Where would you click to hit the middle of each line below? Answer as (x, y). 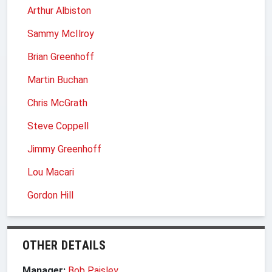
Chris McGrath (57, 103)
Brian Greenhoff (61, 56)
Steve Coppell (58, 126)
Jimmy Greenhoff (64, 149)
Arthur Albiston (59, 10)
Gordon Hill (50, 195)
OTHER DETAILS (64, 245)
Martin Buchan (58, 80)
